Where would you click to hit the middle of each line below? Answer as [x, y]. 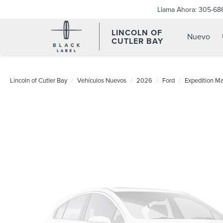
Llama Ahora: [177, 9]
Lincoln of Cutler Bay [39, 80]
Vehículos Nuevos [102, 80]
